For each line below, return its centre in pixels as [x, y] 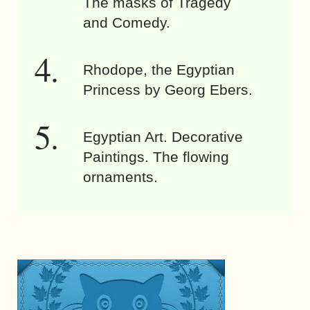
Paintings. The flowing [156, 157]
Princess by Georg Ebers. [168, 90]
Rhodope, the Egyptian [159, 70]
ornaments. [120, 177]
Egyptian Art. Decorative [163, 137]
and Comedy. [127, 23]
